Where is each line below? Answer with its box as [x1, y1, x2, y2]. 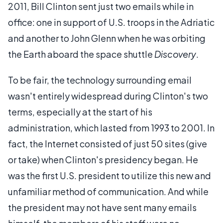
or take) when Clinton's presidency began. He [8, 154, 198, 165]
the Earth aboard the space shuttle [8, 48, 154, 60]
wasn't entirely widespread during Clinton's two [8, 90, 208, 102]
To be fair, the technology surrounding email [8, 74, 192, 86]
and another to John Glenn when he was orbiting [8, 32, 206, 44]
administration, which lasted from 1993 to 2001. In [8, 122, 215, 133]
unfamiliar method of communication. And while [8, 186, 209, 197]
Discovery [154, 48, 196, 60]
